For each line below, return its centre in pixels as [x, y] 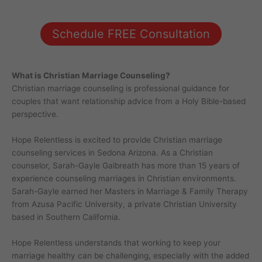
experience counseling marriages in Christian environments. [124, 178]
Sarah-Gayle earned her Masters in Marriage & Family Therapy [130, 191]
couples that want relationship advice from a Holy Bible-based [129, 101]
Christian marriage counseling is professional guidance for [120, 89]
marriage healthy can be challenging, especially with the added [130, 255]
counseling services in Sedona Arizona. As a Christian [112, 153]
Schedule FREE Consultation [131, 34]
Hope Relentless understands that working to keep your [116, 242]
